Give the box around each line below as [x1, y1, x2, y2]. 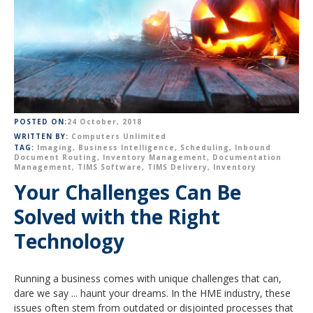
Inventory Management [103, 152, 207, 162]
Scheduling [180, 143, 229, 152]
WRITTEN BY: [14, 131, 68, 141]
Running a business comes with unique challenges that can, [14, 272, 282, 285]
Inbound [235, 143, 271, 152]
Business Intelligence [78, 143, 175, 152]
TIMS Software [78, 162, 142, 172]
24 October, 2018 [67, 117, 142, 126]
